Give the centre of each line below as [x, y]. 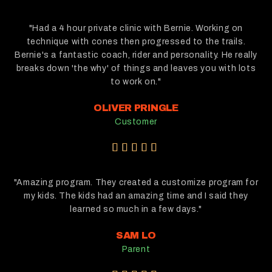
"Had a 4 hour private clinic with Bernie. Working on [136, 28]
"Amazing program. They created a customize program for [136, 182]
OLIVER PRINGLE [136, 107]
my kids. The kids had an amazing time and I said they [136, 195]
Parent [136, 249]
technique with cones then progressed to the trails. [136, 41]
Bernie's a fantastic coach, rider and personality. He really [136, 55]
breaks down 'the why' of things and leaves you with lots [136, 68]
